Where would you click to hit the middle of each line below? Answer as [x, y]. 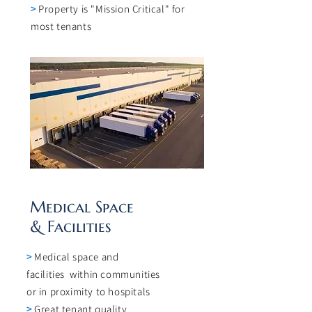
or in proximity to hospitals [88, 291]
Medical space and [77, 257]
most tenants [61, 26]
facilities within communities [93, 274]
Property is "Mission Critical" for [110, 9]
